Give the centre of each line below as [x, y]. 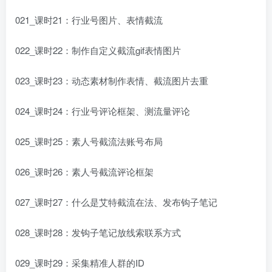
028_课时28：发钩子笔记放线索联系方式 [98, 232]
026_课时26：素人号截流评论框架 [84, 172]
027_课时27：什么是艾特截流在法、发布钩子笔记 [116, 202]
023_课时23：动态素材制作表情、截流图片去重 [112, 80]
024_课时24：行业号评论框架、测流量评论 [103, 111]
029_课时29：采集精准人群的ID [80, 263]
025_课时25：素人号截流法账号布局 [89, 141]
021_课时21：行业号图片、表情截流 [89, 20]
